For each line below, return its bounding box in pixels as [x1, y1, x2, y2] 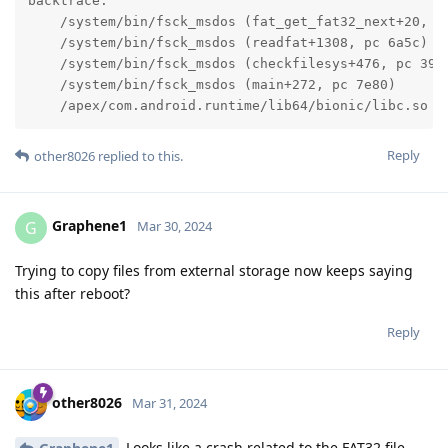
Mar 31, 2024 [132, 394, 207, 413]
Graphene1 [52, 216, 127, 236]
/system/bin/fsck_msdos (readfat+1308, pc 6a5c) [27, 35, 428, 51]
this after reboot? [15, 283, 130, 303]
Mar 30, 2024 [137, 217, 212, 236]
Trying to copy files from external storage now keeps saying [15, 260, 413, 280]
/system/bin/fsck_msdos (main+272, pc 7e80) [27, 77, 396, 93]
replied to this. [95, 146, 183, 165]
